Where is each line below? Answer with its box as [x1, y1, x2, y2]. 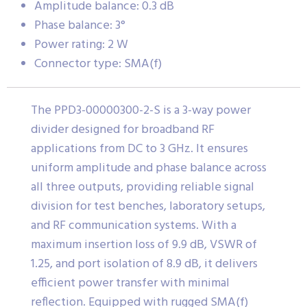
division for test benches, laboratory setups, [31, 197, 265, 217]
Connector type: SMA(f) [34, 54, 162, 75]
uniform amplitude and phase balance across [31, 158, 267, 179]
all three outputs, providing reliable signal [31, 177, 254, 198]
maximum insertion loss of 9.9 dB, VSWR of [31, 235, 257, 256]
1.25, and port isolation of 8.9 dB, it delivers [31, 254, 258, 275]
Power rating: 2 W [34, 35, 128, 56]
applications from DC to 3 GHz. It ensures [31, 139, 248, 160]
